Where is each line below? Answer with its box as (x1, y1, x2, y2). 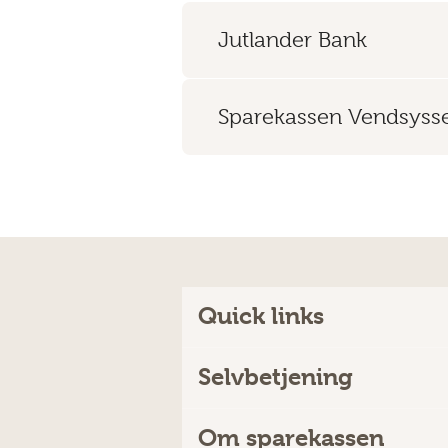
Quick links (198, 301, 324, 330)
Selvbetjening (198, 362, 353, 391)
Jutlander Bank (218, 26, 367, 52)
